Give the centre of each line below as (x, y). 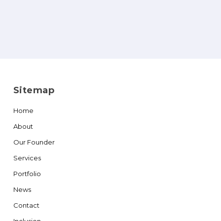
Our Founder (34, 142)
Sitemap (34, 90)
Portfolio (27, 173)
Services (27, 158)
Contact (26, 205)
